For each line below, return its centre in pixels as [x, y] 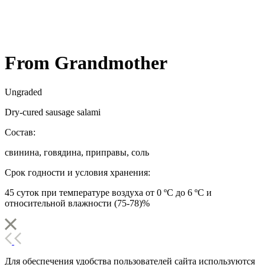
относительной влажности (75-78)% [78, 203]
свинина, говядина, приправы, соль [77, 152]
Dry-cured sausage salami [53, 112]
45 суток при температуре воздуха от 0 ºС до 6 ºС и [108, 192]
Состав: [20, 132]
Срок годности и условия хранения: [77, 172]
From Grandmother [86, 63]
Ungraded [23, 92]
